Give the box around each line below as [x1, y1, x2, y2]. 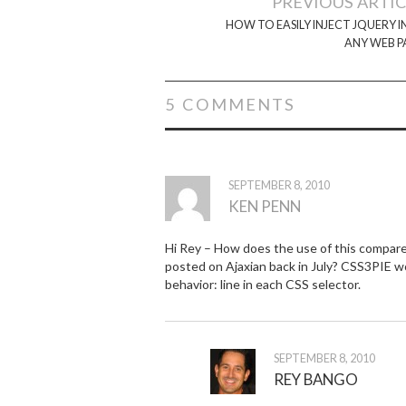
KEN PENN [228, 196, 301, 216]
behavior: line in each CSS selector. [165, 275, 361, 292]
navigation [164, 13, 274, 41]
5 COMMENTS [165, 93, 295, 114]
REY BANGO [274, 369, 358, 389]
